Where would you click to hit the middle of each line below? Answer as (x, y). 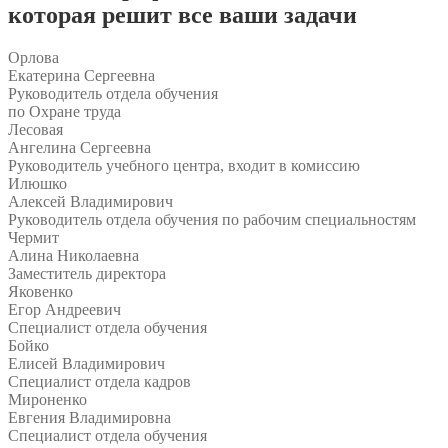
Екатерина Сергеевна (81, 75)
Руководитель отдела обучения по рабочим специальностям (212, 219)
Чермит (33, 237)
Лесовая (35, 129)
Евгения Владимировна (89, 417)
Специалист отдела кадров (99, 381)
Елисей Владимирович (86, 363)
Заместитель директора (87, 273)
